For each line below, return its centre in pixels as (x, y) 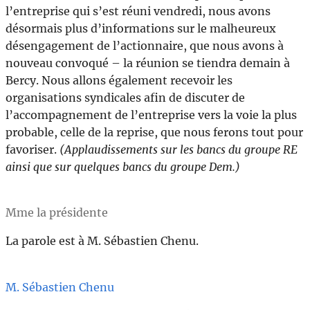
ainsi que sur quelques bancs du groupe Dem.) (123, 166)
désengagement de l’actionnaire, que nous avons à (145, 45)
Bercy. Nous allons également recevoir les (119, 80)
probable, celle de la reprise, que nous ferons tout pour (154, 132)
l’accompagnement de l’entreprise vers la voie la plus (151, 115)
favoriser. (33, 149)
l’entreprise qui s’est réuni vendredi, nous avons (138, 11)
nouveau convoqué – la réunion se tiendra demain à (148, 63)
